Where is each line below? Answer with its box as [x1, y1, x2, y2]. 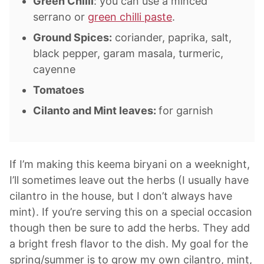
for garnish [159, 104, 213, 117]
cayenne [33, 63, 75, 76]
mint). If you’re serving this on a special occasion [9, 206, 252, 219]
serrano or [33, 11, 88, 24]
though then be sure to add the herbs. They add [9, 222, 250, 235]
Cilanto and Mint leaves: [33, 104, 159, 117]
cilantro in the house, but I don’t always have [9, 190, 232, 203]
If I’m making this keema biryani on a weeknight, [9, 158, 250, 171]
